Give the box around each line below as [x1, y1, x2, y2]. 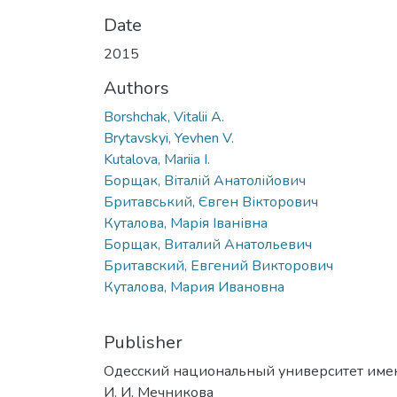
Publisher [104, 330, 183, 354]
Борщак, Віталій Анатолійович [104, 170, 306, 191]
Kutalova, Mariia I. [104, 149, 210, 169]
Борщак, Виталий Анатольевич [104, 234, 312, 254]
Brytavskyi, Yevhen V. [104, 128, 234, 148]
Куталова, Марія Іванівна [104, 213, 268, 233]
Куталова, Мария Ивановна [104, 276, 284, 297]
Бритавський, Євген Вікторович [104, 191, 318, 212]
